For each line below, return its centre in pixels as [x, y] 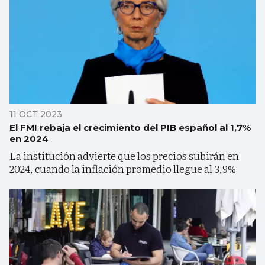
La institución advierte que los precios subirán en [124, 155]
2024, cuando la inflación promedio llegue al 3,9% [123, 168]
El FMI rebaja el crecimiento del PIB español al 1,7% [130, 127]
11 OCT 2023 [36, 114]
